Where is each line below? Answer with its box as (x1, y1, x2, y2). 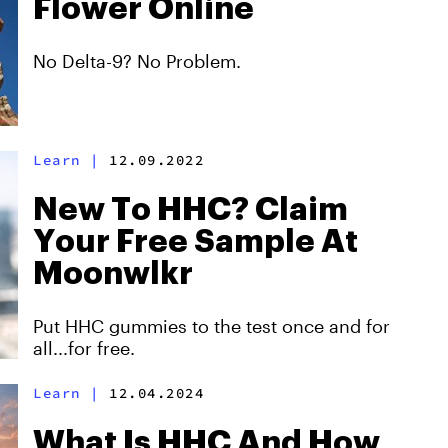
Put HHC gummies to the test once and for (33, 315, 390, 337)
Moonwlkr (33, 258, 193, 290)
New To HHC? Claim (33, 194, 348, 226)
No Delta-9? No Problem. (33, 50, 241, 72)
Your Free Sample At (33, 226, 358, 258)
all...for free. (33, 337, 135, 359)
